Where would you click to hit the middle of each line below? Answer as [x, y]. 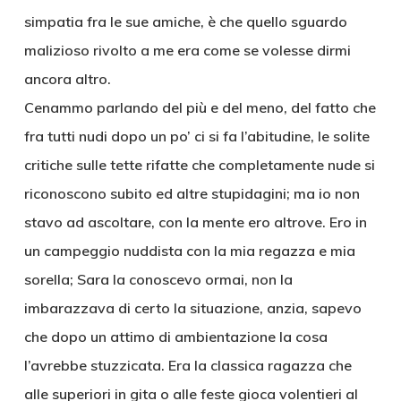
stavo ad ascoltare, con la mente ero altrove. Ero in [195, 222]
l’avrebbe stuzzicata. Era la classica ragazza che [188, 365]
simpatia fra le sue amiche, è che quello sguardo [185, 21]
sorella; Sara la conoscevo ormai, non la [158, 279]
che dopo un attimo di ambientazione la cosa [175, 337]
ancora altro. [67, 79]
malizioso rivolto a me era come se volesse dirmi [187, 50]
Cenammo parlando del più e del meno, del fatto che [200, 107]
